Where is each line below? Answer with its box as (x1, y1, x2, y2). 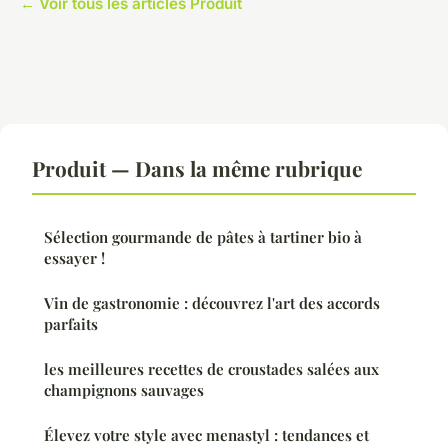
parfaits (44, 313, 98, 334)
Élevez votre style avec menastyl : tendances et (44, 424, 369, 445)
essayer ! (44, 247, 105, 268)
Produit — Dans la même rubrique (32, 153, 362, 182)
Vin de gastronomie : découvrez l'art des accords (44, 292, 380, 313)
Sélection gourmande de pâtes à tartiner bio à (44, 226, 362, 247)
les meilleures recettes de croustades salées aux (44, 358, 379, 379)
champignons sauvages (44, 379, 204, 400)
